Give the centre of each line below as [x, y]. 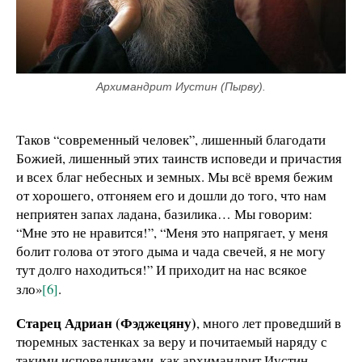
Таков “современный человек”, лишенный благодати [171, 140]
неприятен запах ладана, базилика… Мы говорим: [164, 214]
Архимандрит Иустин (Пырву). [181, 87]
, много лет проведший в [269, 323]
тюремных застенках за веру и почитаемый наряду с [172, 342]
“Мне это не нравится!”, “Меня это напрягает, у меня [172, 233]
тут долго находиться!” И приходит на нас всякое [162, 270]
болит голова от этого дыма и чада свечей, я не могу [171, 251]
